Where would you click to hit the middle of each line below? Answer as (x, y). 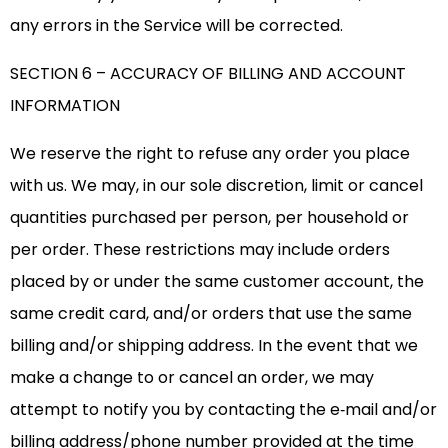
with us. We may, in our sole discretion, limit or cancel (216, 186)
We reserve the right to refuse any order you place (210, 154)
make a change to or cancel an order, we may (192, 378)
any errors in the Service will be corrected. (176, 26)
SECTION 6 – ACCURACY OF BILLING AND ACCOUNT (208, 74)
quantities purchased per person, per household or (209, 218)
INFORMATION (65, 106)
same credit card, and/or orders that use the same (211, 314)
